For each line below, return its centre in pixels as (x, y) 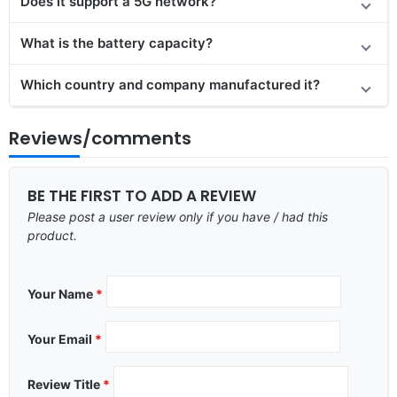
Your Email (61, 339)
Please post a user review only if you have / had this (178, 216)
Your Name (62, 293)
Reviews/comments (100, 138)
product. (52, 235)
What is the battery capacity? (117, 43)
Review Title (65, 384)
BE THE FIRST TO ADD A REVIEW (142, 195)
